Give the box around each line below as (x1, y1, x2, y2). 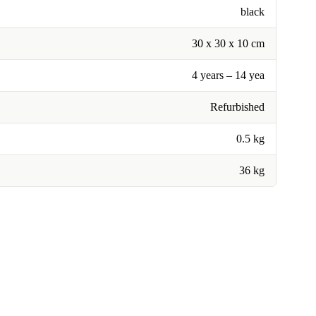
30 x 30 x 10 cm (192, 37, 265, 49)
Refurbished (210, 101, 265, 113)
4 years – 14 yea (192, 69, 265, 81)
